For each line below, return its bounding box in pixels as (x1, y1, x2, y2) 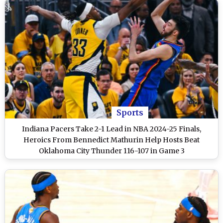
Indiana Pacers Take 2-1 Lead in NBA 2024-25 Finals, (22, 124, 201, 133)
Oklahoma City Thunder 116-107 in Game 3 (38, 146, 185, 155)
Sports (116, 107, 143, 117)
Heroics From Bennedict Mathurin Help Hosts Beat (23, 135, 200, 144)
